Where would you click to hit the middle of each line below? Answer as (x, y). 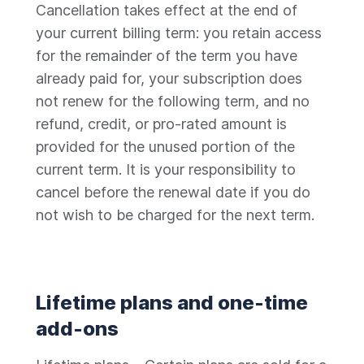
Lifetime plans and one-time (172, 303)
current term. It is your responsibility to (166, 169)
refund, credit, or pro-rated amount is (161, 124)
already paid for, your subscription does (169, 78)
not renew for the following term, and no (173, 101)
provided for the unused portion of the (165, 147)
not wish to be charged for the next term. (175, 215)
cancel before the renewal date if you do (173, 192)
